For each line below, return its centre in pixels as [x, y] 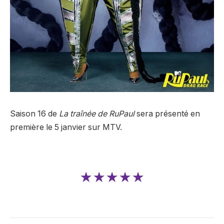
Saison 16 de [34, 113]
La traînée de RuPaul [97, 113]
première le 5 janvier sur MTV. [66, 127]
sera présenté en [167, 113]
